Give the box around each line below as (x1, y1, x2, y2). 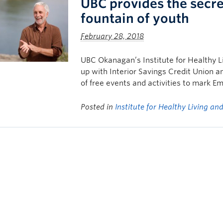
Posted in (81, 103, 115, 111)
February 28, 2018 (81, 32, 144, 41)
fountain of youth (81, 11, 190, 26)
